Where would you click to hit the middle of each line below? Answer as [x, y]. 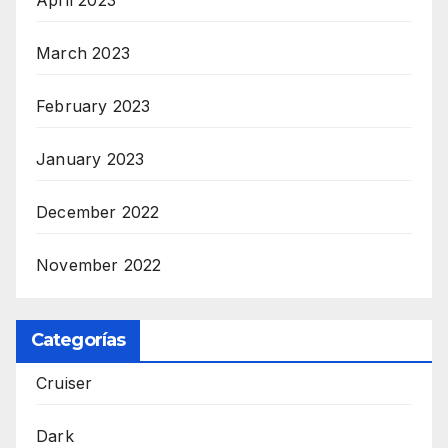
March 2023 [83, 52]
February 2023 [93, 105]
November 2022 [99, 264]
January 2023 [90, 158]
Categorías [78, 340]
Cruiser [64, 383]
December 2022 [98, 211]
